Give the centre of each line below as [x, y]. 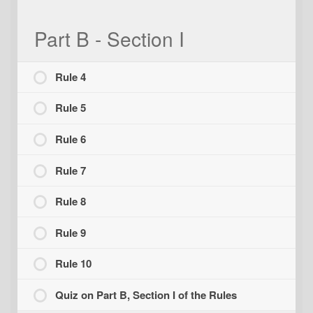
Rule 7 [71, 170]
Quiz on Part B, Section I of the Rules [146, 294]
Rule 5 [71, 108]
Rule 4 [71, 77]
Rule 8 [71, 202]
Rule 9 [71, 232]
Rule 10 [74, 264]
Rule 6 [71, 139]
